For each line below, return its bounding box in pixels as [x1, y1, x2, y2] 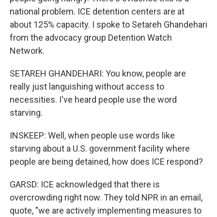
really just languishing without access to [10, 81, 164, 92]
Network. [10, 46, 45, 56]
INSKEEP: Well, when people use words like [10, 130, 175, 140]
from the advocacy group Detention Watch [10, 32, 172, 43]
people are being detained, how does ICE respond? [10, 156, 203, 167]
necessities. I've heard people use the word [10, 94, 177, 105]
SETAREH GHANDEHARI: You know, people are [10, 68, 186, 78]
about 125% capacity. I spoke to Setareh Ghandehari [10, 19, 207, 30]
